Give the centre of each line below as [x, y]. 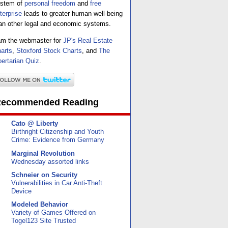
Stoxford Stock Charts [49, 50]
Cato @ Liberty [35, 124]
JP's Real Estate [88, 40]
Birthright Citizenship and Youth [58, 132]
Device [21, 191]
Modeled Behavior [40, 205]
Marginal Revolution [43, 153]
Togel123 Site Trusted [44, 221]
